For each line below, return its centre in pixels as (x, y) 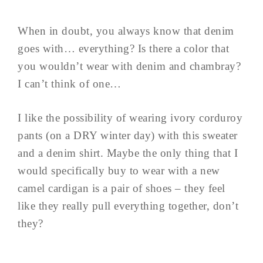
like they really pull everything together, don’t (128, 206)
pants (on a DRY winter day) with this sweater (128, 136)
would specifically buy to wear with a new (119, 171)
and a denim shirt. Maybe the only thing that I (128, 153)
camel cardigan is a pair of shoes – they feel (122, 188)
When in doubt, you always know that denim (126, 31)
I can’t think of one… (70, 84)
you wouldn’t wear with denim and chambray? (129, 66)
